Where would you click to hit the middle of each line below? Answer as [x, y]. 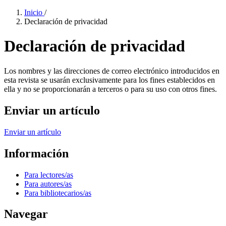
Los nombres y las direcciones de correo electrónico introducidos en [112, 71]
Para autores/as [48, 184]
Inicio [34, 12]
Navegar [26, 214]
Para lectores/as [49, 175]
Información [36, 153]
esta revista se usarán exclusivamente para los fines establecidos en [109, 80]
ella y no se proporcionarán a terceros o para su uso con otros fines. [110, 89]
